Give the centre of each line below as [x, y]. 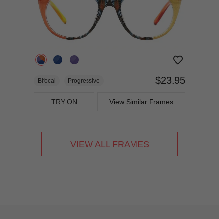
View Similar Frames [141, 101]
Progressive [84, 80]
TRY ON [64, 101]
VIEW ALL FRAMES [109, 144]
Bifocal [47, 80]
